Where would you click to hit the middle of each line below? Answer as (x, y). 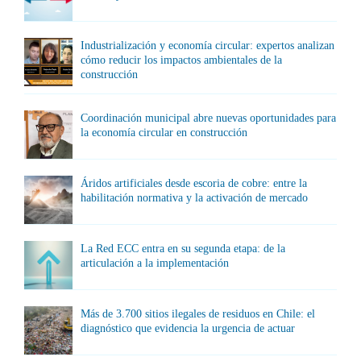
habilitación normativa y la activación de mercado (194, 197)
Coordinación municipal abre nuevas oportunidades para (208, 118)
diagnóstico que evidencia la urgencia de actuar (188, 328)
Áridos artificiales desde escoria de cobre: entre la (194, 183)
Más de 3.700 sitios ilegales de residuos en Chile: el (198, 313)
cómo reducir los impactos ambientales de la (181, 60)
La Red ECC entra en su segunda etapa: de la (183, 248)
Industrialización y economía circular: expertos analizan (207, 45)
